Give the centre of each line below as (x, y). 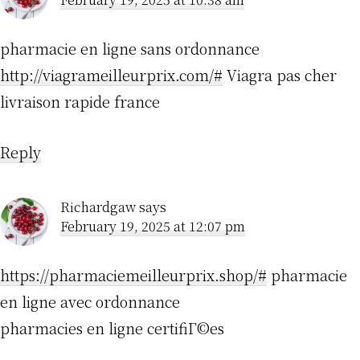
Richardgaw (98, 207)
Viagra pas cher (280, 75)
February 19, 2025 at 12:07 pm (153, 227)
